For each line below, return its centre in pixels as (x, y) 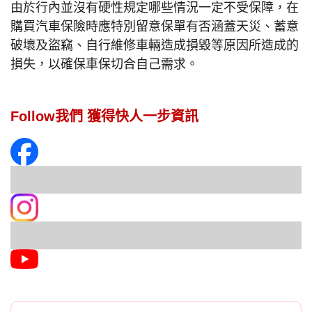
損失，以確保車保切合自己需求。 (104, 64)
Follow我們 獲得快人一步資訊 (104, 116)
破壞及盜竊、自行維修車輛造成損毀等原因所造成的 (155, 45)
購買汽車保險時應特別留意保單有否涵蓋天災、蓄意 (155, 26)
